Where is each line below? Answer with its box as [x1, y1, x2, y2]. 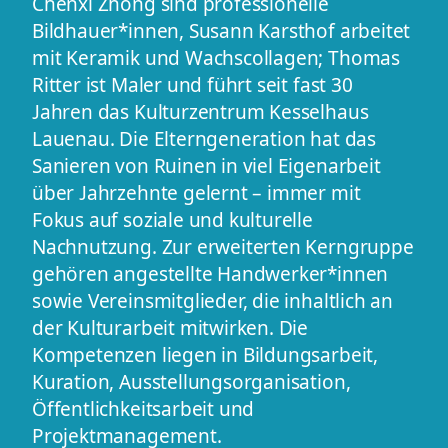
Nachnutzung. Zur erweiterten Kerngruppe [32, 233, 414, 260]
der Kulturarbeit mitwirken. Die [32, 314, 309, 341]
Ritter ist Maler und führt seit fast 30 [32, 71, 353, 98]
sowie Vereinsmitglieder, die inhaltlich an [32, 287, 394, 314]
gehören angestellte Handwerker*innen [32, 260, 389, 287]
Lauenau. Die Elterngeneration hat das [32, 125, 376, 152]
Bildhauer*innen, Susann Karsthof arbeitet [32, 17, 411, 44]
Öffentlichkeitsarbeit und [32, 395, 255, 422]
